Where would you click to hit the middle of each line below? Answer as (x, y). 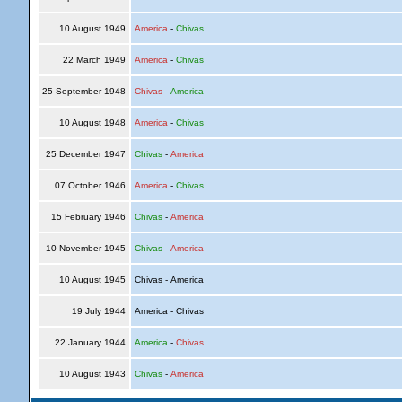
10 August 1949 (92, 28)
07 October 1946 (90, 185)
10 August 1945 (92, 280)
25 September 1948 (83, 91)
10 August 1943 (92, 374)
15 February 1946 (88, 217)
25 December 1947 (85, 154)
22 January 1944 (90, 342)
